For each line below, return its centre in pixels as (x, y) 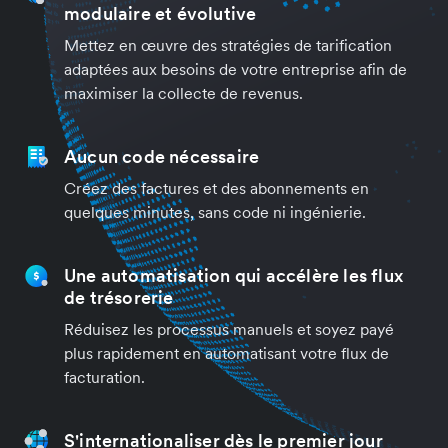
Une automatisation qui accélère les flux (234, 275)
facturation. (104, 376)
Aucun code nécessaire (162, 156)
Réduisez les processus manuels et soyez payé (229, 328)
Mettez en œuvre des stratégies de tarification (228, 44)
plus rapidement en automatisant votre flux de (226, 352)
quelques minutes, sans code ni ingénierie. (215, 211)
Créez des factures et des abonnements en (216, 187)
